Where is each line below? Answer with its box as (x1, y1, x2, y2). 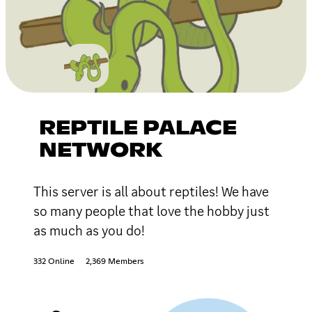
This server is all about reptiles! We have (33, 182, 269, 201)
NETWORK (39, 141, 162, 161)
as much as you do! (33, 221, 145, 240)
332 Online (33, 257, 75, 266)
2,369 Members (86, 257, 143, 266)
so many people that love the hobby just (33, 201, 270, 220)
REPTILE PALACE (39, 118, 237, 139)
